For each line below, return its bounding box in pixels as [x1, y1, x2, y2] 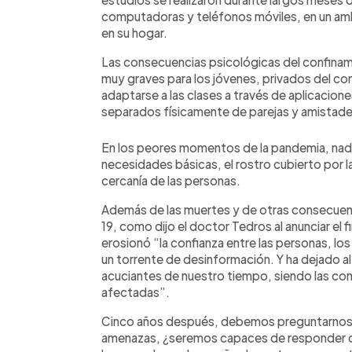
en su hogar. [101, 25, 167, 40]
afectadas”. [101, 284, 170, 299]
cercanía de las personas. [101, 173, 240, 188]
